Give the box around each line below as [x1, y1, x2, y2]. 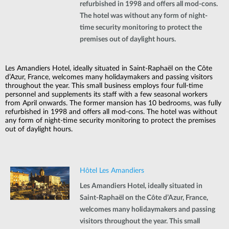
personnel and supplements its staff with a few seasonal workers [5, 90, 208, 98]
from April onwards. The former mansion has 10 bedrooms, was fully [5, 99, 221, 107]
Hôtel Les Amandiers [79, 167, 144, 174]
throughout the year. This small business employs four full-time [5, 82, 203, 89]
